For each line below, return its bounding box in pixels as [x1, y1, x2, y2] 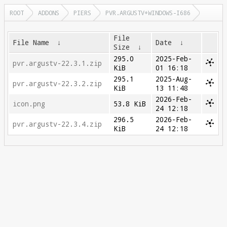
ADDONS [38, 9, 59, 17]
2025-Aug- [156, 74, 193, 84]
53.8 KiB [113, 99, 146, 108]
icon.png [13, 99, 46, 108]
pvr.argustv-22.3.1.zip [13, 59, 102, 68]
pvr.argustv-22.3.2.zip [13, 79, 102, 88]
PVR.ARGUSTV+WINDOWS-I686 [105, 9, 191, 17]
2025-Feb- [156, 54, 193, 63]
